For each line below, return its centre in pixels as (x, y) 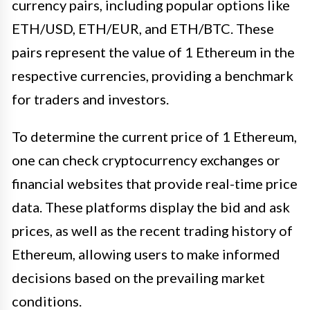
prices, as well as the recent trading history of (152, 230)
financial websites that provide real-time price (155, 183)
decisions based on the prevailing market (138, 277)
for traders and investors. (90, 99)
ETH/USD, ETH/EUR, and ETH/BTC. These (143, 28)
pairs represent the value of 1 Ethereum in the (153, 52)
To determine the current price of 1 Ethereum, (154, 136)
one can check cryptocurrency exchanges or (146, 159)
